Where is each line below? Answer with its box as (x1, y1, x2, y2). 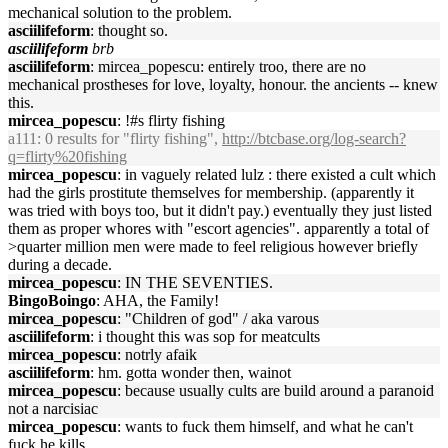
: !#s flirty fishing (117, 112, 225, 129)
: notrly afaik (117, 346, 197, 363)
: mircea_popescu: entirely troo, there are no (90, 58, 366, 75)
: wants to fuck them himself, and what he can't (117, 418, 413, 435)
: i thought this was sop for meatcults (90, 328, 320, 345)
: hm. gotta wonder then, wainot (90, 364, 291, 381)
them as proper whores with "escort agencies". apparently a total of (8, 220, 429, 237)
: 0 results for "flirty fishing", (37, 130, 222, 147)
